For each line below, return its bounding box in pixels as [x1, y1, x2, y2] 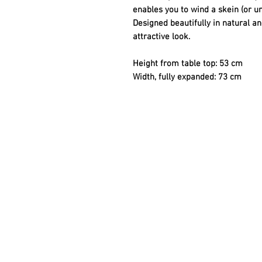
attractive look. [133, 32, 190, 43]
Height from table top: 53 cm [133, 58, 243, 70]
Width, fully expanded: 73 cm [133, 72, 242, 83]
